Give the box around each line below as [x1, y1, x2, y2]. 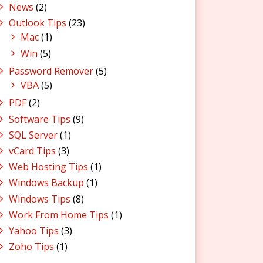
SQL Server [9, 128, 58, 141]
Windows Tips [9, 192, 70, 205]
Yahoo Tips [9, 224, 59, 237]
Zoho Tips [9, 240, 54, 254]
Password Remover [9, 65, 93, 77]
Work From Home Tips [9, 208, 109, 221]
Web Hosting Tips [9, 160, 88, 174]
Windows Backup [9, 176, 84, 190]
